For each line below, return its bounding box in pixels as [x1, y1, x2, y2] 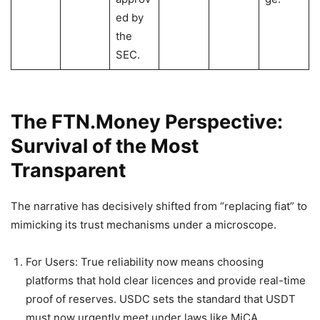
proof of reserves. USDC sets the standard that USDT [26, 292, 296, 306]
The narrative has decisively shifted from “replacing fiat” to [11, 199, 307, 214]
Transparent [11, 159, 126, 183]
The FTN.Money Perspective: [11, 110, 283, 134]
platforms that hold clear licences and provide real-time [26, 274, 306, 288]
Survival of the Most [11, 134, 199, 159]
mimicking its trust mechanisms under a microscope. [11, 218, 276, 232]
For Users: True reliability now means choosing [26, 255, 264, 269]
